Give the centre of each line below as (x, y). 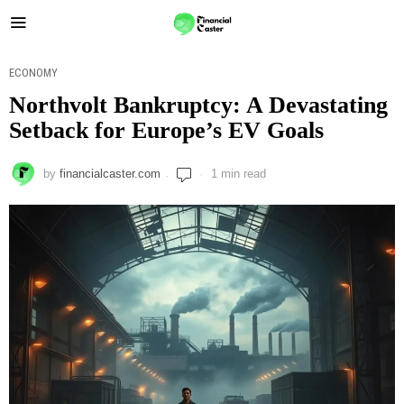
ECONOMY (33, 73)
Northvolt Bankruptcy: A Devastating (198, 105)
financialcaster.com (110, 174)
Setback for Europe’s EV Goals (166, 130)
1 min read (237, 174)
